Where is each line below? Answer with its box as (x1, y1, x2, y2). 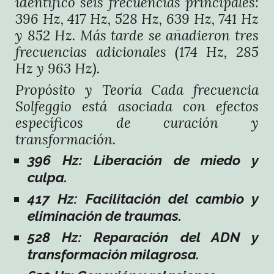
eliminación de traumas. (28, 208, 182, 224)
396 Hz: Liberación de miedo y (28, 152, 259, 168)
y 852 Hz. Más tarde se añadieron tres (15, 26, 259, 44)
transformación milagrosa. (28, 246, 200, 262)
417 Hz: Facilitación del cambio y (28, 191, 259, 207)
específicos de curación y (15, 114, 259, 131)
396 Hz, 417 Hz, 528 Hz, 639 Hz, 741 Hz (15, 10, 259, 28)
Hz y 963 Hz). (15, 59, 100, 77)
